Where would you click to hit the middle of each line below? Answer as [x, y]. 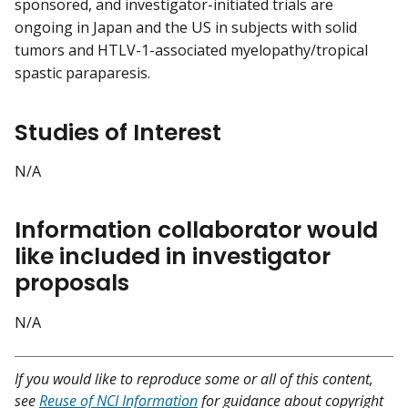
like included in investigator [173, 257]
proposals [72, 283]
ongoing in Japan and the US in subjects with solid [186, 28]
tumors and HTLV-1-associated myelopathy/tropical [191, 51]
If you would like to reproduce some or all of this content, [194, 378]
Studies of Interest [118, 132]
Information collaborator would [196, 230]
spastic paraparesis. [82, 73]
